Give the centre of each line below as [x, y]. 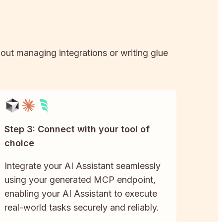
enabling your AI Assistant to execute [81, 194]
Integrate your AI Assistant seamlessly [83, 166]
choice [20, 143]
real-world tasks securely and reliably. [82, 208]
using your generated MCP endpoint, [80, 180]
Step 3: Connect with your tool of [77, 129]
